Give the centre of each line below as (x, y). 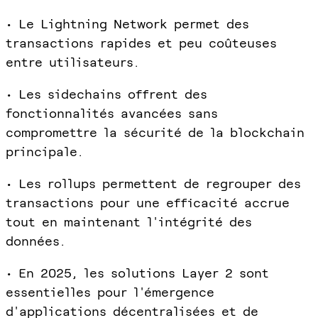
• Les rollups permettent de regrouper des (153, 183)
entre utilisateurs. (72, 62)
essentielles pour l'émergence (110, 292)
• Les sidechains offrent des (106, 94)
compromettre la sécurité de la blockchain (155, 132)
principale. (44, 151)
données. (35, 241)
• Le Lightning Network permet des (127, 23)
